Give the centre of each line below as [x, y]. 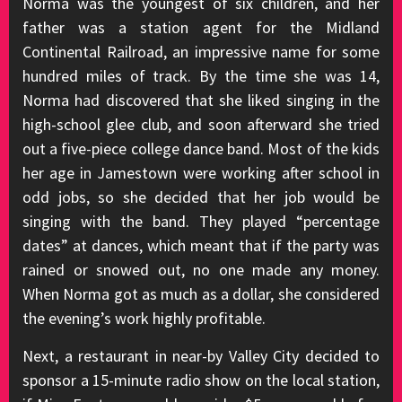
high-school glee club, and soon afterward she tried [201, 124]
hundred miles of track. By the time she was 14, [201, 76]
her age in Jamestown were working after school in [201, 173]
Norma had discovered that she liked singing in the [201, 100]
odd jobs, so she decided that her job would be [201, 197]
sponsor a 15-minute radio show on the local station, [201, 380]
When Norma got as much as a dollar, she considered [201, 294]
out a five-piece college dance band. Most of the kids [201, 149]
